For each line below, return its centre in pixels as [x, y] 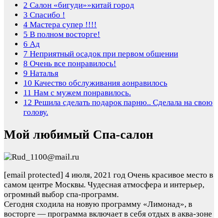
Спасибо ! [46, 15]
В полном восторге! [64, 34]
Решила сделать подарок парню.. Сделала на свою [122, 102]
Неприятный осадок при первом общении [103, 54]
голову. [36, 112]
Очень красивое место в [170, 175]
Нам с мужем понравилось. [81, 92]
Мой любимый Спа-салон [79, 134]
